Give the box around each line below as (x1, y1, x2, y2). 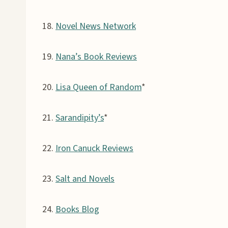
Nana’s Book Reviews (55, 50, 137, 63)
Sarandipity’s (55, 111, 104, 124)
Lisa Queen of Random (55, 80, 141, 94)
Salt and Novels (55, 172, 115, 185)
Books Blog (55, 203, 99, 216)
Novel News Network (55, 19, 136, 33)
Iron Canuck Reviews (55, 141, 133, 155)
